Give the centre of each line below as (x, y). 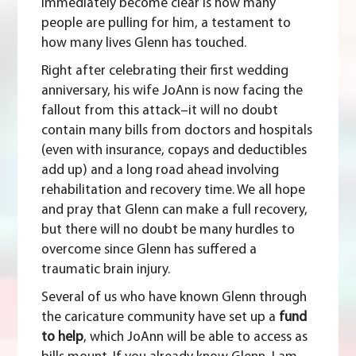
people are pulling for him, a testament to (166, 24)
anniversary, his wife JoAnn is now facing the (172, 91)
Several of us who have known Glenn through (174, 298)
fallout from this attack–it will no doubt (160, 111)
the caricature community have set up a (161, 318)
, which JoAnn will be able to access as (196, 338)
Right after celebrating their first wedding (165, 72)
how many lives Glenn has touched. (144, 44)
